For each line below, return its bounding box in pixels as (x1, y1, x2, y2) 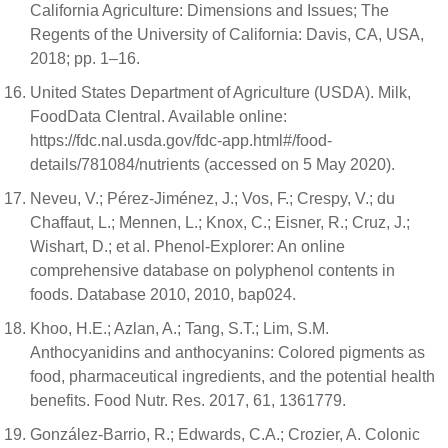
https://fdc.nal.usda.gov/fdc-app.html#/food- (30, 132, 332, 149)
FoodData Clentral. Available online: (30, 108, 287, 125)
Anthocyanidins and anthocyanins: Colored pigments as (30, 344, 425, 361)
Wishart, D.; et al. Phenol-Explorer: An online (30, 238, 345, 255)
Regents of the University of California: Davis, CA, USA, (30, 26, 424, 43)
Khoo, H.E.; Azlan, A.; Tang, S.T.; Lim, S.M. (30, 320, 329, 337)
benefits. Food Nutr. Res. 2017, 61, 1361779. (30, 392, 346, 409)
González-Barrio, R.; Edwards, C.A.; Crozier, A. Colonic (30, 426, 420, 443)
